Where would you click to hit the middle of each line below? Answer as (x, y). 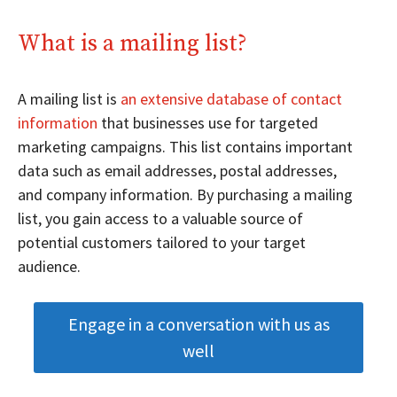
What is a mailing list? (132, 43)
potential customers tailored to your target (162, 242)
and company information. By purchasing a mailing (185, 194)
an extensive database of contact (230, 98)
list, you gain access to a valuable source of (160, 218)
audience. (49, 266)
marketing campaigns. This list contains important (185, 146)
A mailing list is (67, 98)
